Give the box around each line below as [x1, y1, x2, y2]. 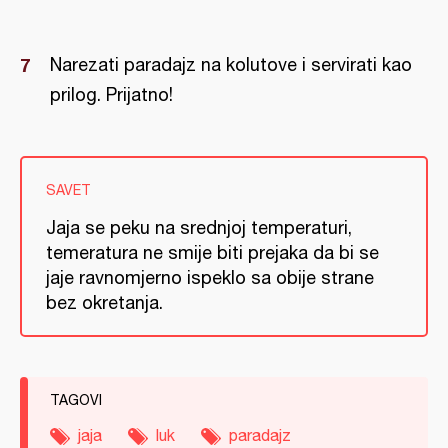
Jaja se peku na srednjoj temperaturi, [46, 217, 352, 239]
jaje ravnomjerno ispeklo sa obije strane [46, 267, 374, 289]
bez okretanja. [46, 292, 163, 314]
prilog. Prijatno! [50, 84, 173, 106]
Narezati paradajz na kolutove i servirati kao [50, 54, 412, 76]
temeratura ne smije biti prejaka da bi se [46, 242, 379, 264]
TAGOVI [50, 392, 102, 409]
